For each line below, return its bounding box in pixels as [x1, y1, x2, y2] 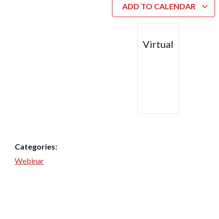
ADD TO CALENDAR [122, 1, 197, 11]
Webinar [15, 155, 44, 165]
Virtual [142, 38, 174, 50]
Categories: [15, 141, 57, 151]
